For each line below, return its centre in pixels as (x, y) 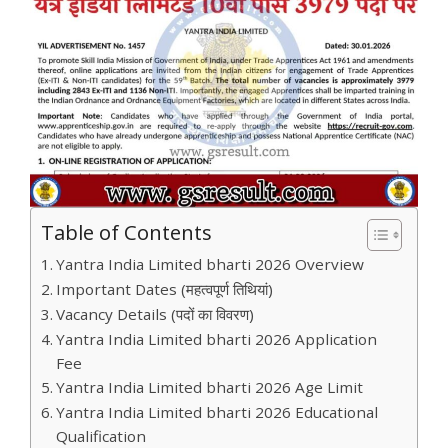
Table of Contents (126, 232)
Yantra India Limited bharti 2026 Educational (217, 412)
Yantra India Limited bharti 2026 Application (217, 339)
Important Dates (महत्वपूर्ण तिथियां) (165, 289)
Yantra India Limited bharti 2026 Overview (210, 264)
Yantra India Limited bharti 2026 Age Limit (210, 387)
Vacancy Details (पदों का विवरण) (155, 314)
